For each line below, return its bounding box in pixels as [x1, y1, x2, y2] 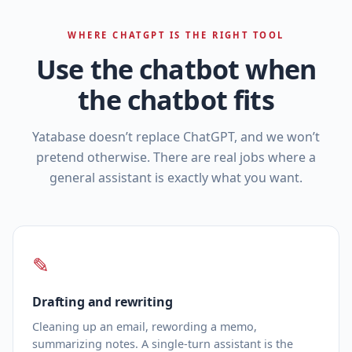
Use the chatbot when [36, 51, 316, 88]
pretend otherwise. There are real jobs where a [36, 148, 316, 167]
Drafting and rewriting [32, 292, 173, 310]
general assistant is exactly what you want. [49, 169, 302, 187]
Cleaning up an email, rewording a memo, [32, 318, 257, 334]
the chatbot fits [78, 82, 274, 119]
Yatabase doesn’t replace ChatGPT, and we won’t [32, 128, 320, 146]
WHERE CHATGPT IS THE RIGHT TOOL [68, 29, 284, 42]
